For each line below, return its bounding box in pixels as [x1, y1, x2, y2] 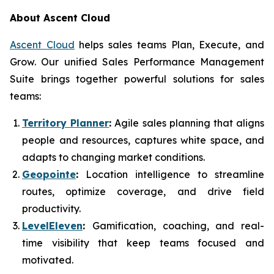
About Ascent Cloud [10, 12, 110, 24]
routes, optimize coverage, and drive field [22, 185, 264, 198]
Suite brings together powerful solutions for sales [10, 73, 264, 85]
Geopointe [22, 168, 76, 180]
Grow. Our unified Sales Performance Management [10, 56, 264, 68]
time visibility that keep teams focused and [22, 237, 264, 249]
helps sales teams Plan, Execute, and [74, 39, 265, 51]
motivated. [22, 254, 73, 266]
